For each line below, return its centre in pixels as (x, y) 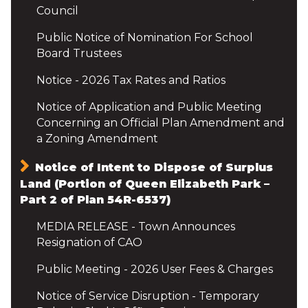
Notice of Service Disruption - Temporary (148, 296)
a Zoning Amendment (97, 138)
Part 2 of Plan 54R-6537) (95, 199)
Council (57, 10)
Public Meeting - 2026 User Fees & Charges (155, 269)
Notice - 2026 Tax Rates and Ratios (131, 80)
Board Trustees (79, 53)
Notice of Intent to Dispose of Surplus (154, 167)
